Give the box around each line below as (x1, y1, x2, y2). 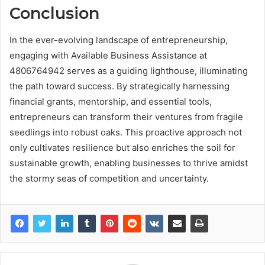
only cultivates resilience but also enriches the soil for (9, 141, 235, 153)
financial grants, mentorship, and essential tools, (9, 95, 212, 107)
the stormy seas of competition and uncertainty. (9, 172, 209, 184)
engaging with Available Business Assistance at (9, 49, 207, 61)
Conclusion (9, 4, 99, 24)
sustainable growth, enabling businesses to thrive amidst (9, 157, 248, 169)
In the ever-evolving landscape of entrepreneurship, (9, 34, 228, 46)
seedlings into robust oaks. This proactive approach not (9, 126, 242, 138)
